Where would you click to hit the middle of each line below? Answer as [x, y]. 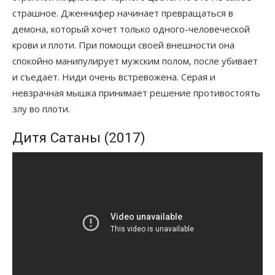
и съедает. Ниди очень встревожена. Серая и [114, 76]
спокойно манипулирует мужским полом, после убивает [135, 60]
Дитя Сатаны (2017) [79, 137]
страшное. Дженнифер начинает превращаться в [123, 13]
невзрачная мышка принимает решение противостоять [136, 92]
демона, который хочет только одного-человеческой [131, 29]
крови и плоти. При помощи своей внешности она [123, 45]
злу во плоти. [41, 108]
